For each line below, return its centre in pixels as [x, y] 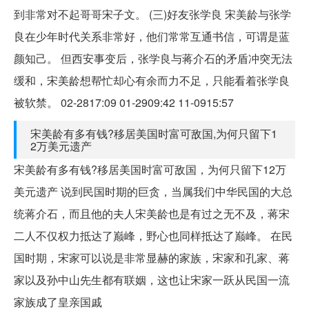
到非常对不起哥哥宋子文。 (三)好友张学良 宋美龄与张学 [152, 14]
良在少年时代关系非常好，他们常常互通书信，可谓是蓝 [152, 36]
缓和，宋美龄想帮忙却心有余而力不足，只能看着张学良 [152, 80]
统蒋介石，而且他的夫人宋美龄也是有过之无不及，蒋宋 [152, 213]
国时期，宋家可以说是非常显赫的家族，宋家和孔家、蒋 [152, 257]
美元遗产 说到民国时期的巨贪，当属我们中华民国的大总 [153, 191]
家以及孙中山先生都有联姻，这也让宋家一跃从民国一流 [152, 279]
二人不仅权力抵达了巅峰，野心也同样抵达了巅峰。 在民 [153, 235]
